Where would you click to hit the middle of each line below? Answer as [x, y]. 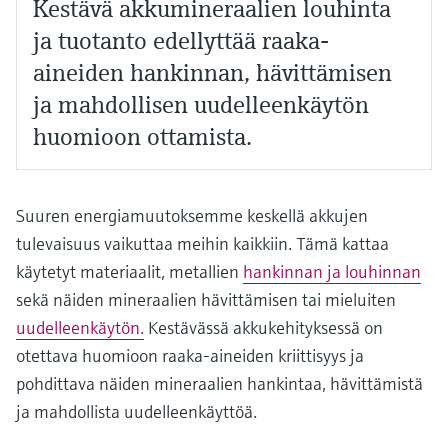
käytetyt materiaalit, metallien [129, 271]
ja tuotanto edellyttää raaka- [181, 40]
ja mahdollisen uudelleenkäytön [201, 104]
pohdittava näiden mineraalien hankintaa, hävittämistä [219, 383]
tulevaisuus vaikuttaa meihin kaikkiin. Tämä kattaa [202, 243]
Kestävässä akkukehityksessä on [263, 327]
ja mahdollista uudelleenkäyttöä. [136, 411]
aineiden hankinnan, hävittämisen [212, 72]
